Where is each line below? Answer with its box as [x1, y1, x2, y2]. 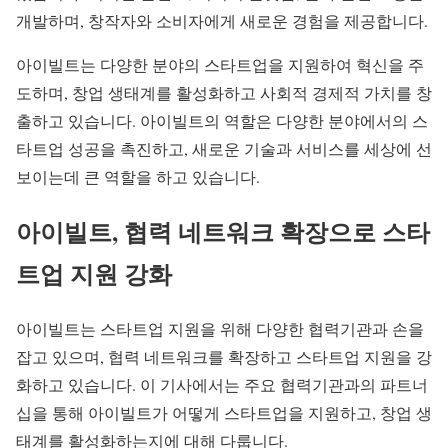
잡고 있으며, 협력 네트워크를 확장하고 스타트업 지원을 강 [16, 346, 432, 368]
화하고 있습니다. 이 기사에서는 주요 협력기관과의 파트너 [16, 374, 428, 396]
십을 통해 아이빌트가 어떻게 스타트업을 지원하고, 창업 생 [16, 402, 432, 424]
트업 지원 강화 [16, 256, 172, 292]
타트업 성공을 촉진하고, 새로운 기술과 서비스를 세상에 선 [16, 138, 432, 160]
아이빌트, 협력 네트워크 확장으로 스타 [16, 214, 430, 250]
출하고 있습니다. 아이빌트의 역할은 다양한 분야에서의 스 [16, 110, 428, 132]
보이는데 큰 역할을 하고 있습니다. [16, 166, 260, 188]
